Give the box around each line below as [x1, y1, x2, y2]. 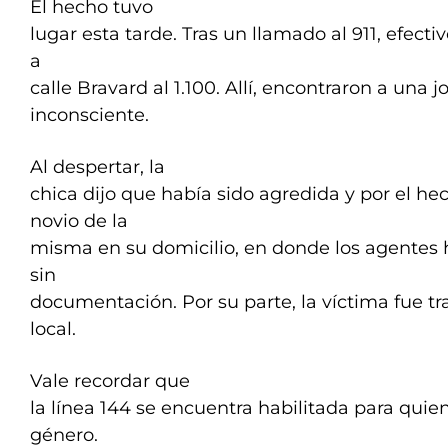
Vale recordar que [30, 370, 190, 392]
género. [30, 424, 98, 446]
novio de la [30, 210, 128, 232]
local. [30, 318, 81, 340]
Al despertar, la [30, 156, 165, 178]
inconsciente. [30, 104, 149, 126]
